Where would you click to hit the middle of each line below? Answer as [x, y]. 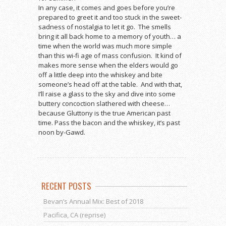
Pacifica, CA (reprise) [74, 215]
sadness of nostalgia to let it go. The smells [105, 26]
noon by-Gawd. [62, 132]
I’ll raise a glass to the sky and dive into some [107, 94]
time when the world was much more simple [105, 46]
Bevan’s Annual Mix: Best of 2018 [93, 201]
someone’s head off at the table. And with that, [110, 84]
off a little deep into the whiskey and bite [100, 74]
